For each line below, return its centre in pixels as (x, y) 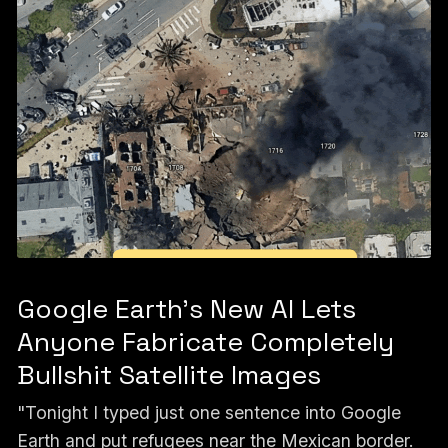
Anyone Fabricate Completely (205, 341)
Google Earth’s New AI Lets (186, 308)
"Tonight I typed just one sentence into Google (208, 412)
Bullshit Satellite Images (168, 374)
